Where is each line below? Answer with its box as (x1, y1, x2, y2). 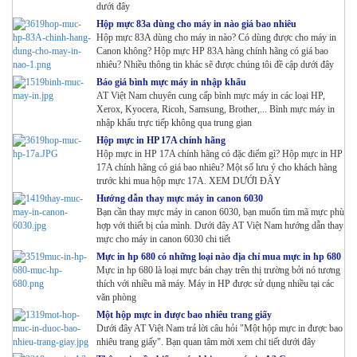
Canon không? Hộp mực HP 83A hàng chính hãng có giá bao (96, 45, 328, 57)
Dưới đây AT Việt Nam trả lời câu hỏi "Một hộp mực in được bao (96, 323, 343, 335)
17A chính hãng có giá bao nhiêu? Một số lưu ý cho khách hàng (96, 162, 337, 174)
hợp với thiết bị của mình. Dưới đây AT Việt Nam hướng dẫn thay (96, 220, 343, 232)
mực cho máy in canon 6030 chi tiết (96, 233, 230, 245)
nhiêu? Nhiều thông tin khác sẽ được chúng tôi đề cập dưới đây (96, 59, 334, 71)
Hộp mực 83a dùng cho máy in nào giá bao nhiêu (96, 18, 296, 30)
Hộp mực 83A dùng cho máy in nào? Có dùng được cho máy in (96, 32, 336, 44)
